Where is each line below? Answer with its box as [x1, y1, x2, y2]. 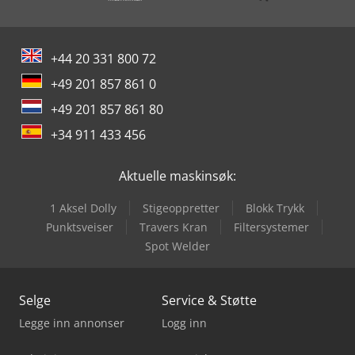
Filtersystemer [233, 219, 309, 235]
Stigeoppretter [143, 200, 219, 216]
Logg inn [162, 315, 207, 330]
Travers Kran [139, 219, 208, 235]
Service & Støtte [162, 291, 257, 309]
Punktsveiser [45, 219, 113, 235]
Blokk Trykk [246, 200, 304, 216]
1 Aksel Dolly [50, 200, 116, 216]
